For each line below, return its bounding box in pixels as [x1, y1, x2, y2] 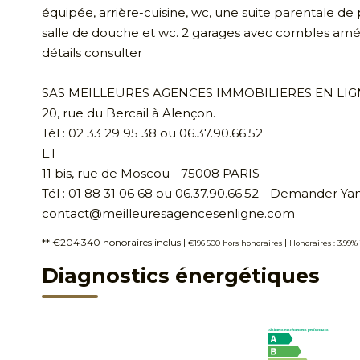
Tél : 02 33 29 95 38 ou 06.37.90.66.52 [42, 125, 263, 141]
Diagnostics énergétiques [42, 264, 320, 288]
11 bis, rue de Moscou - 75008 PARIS [42, 166, 260, 181]
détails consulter [42, 45, 142, 60]
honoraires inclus [103, 236, 183, 248]
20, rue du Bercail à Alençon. [42, 105, 215, 121]
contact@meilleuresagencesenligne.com [42, 206, 295, 221]
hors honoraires [223, 239, 282, 247]
